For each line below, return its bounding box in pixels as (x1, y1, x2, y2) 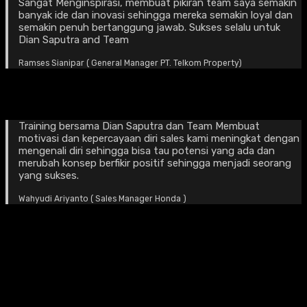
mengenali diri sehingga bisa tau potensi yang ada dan (18, 144, 275, 157)
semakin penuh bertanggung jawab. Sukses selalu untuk (18, 21, 280, 34)
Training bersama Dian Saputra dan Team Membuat (18, 119, 260, 132)
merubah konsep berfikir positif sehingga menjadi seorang (18, 156, 291, 169)
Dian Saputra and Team (18, 34, 129, 47)
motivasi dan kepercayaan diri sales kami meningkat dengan (18, 132, 299, 145)
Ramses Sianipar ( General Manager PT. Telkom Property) (18, 58, 242, 69)
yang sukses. (18, 169, 79, 182)
